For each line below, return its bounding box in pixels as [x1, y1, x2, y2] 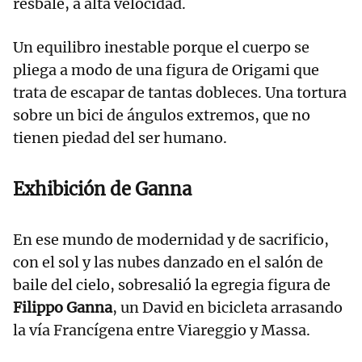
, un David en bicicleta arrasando [112, 298, 343, 318]
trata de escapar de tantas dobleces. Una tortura [13, 83, 347, 103]
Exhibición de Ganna [13, 178, 192, 201]
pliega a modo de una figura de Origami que [13, 61, 319, 80]
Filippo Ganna [13, 298, 112, 318]
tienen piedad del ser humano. [13, 128, 227, 148]
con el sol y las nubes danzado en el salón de [13, 253, 323, 272]
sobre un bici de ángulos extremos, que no [13, 106, 310, 125]
